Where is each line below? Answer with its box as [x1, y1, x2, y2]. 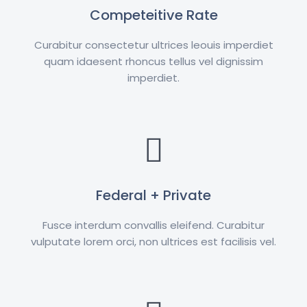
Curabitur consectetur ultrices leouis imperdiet [34, 38, 273, 53]
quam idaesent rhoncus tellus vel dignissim [44, 54, 263, 69]
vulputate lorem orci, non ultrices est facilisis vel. [31, 234, 276, 249]
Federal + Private [96, 186, 211, 206]
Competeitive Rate [89, 5, 218, 25]
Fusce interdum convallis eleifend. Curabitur [42, 218, 265, 233]
